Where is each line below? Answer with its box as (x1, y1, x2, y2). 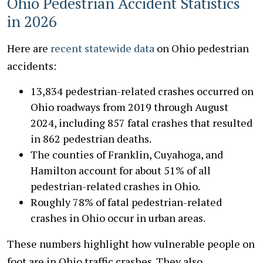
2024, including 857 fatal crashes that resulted (31, 115, 252, 130)
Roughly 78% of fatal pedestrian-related (31, 194, 222, 209)
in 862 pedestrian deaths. (31, 131, 151, 146)
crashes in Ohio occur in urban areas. (31, 210, 205, 225)
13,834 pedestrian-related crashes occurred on (31, 83, 254, 98)
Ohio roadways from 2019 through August (31, 99, 228, 114)
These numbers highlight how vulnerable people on (7, 236, 255, 251)
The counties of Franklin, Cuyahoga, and (31, 147, 223, 161)
